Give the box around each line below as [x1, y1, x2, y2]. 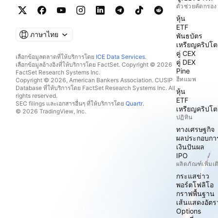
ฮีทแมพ [176, 75, 196, 83]
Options [176, 207, 201, 215]
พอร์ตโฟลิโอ [176, 181, 214, 189]
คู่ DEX [176, 58, 196, 66]
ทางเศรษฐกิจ [176, 125, 215, 133]
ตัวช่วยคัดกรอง [176, 2, 217, 10]
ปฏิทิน [176, 113, 193, 121]
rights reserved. [16, 92, 57, 99]
